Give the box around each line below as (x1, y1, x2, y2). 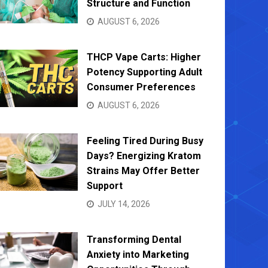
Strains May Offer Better (87, 165, 200, 176)
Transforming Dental (87, 233, 181, 245)
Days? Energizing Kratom (87, 150, 201, 162)
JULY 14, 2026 (98, 199, 150, 209)
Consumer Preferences (87, 81, 196, 93)
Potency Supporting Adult (87, 66, 202, 78)
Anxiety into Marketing (87, 248, 189, 260)
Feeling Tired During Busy (87, 135, 203, 147)
